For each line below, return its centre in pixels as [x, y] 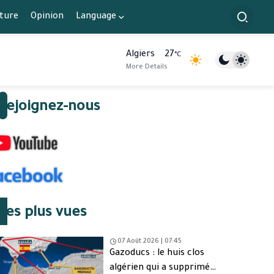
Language [96, 17]
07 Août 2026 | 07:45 [150, 241]
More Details [147, 67]
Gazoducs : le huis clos [157, 254]
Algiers [140, 55]
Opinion [47, 17]
